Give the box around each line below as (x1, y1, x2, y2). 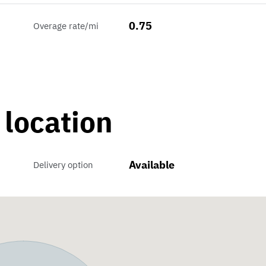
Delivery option (33, 159, 94, 171)
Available (128, 158, 175, 172)
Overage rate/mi (33, 20, 99, 32)
